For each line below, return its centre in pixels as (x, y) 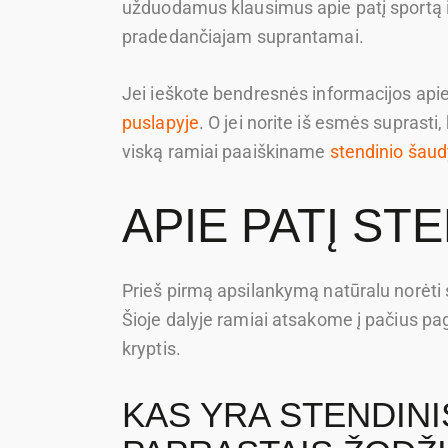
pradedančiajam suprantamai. (243, 37)
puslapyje (160, 123)
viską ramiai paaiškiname (226, 152)
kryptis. (151, 348)
